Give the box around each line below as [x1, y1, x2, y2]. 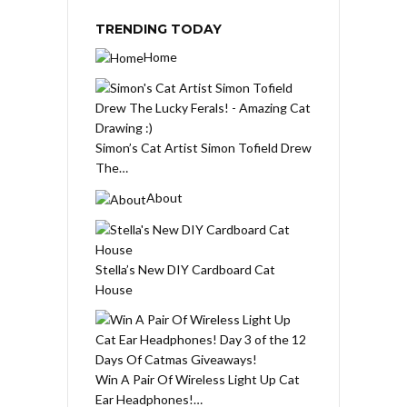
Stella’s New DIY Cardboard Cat [95, 261, 275, 277]
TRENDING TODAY [95, 20, 222, 37]
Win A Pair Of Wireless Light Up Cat [95, 371, 300, 387]
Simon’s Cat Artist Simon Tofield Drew [95, 140, 312, 156]
